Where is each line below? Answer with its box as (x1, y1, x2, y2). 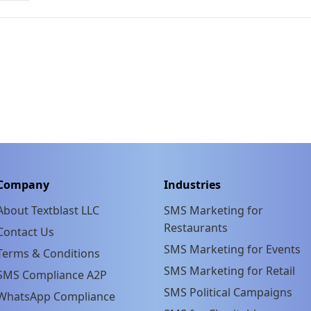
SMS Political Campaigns (164, 284, 292, 300)
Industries (164, 176, 221, 192)
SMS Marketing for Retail (164, 262, 295, 278)
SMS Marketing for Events (164, 241, 301, 257)
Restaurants (164, 219, 228, 235)
